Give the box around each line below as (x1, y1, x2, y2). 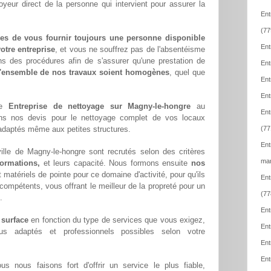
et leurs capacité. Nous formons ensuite (39, 158, 192, 168)
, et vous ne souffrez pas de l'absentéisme (55, 45, 205, 54)
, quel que (169, 68, 206, 77)
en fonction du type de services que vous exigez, (28, 215, 206, 225)
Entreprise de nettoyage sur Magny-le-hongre (8, 102, 191, 111)
